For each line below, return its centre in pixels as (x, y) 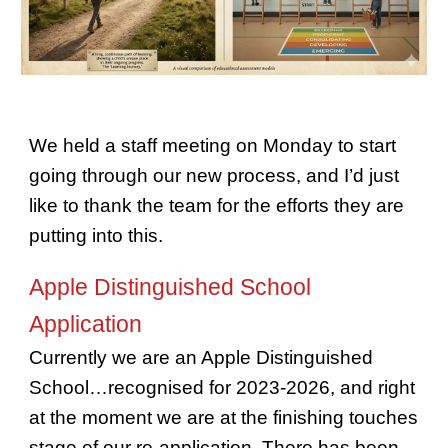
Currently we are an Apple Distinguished (201, 357)
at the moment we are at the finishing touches (224, 417)
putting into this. (96, 235)
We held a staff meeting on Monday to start (213, 145)
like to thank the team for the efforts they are (217, 205)
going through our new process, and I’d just (214, 175)
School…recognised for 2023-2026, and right (222, 387)
